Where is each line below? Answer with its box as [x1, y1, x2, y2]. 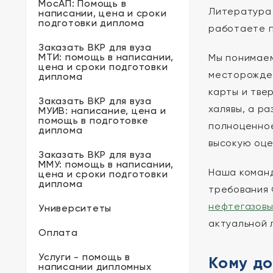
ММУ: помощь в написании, [38, 158, 174, 170]
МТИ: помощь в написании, [38, 51, 174, 63]
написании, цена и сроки [38, 7, 167, 19]
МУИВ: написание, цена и [38, 105, 166, 116]
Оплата [38, 227, 78, 238]
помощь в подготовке [38, 115, 149, 126]
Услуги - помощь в [38, 251, 130, 263]
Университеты [38, 202, 112, 214]
